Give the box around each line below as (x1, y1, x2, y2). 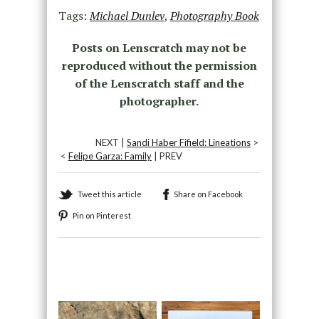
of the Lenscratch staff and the (74, 75, 244, 92)
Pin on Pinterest (72, 211, 131, 221)
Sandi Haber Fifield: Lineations (127, 137, 251, 149)
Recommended (63, 267, 137, 281)
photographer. (120, 93, 199, 110)
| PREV (151, 150, 182, 162)
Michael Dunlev (89, 8, 164, 24)
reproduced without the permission (61, 58, 257, 74)
